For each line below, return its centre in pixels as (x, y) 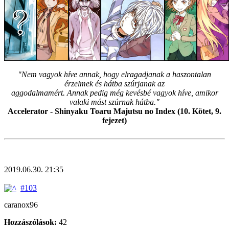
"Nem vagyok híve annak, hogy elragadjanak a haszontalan (114, 74)
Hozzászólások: (30, 222)
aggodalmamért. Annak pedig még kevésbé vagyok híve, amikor (114, 93)
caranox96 (21, 205)
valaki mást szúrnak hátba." (114, 102)
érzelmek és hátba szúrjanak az (114, 83)
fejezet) (114, 120)
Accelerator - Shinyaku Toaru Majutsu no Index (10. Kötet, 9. (114, 111)
